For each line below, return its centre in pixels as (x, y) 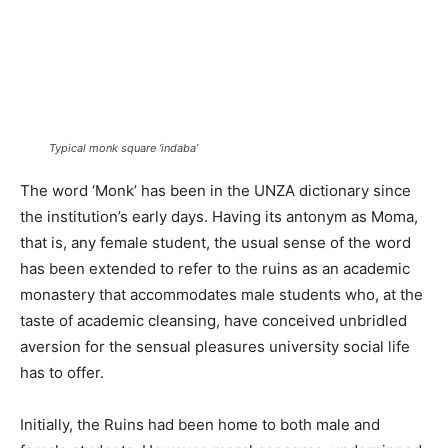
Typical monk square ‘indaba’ (123, 147)
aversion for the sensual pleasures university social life (215, 346)
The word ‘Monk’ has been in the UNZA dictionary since (215, 190)
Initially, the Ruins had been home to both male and (200, 424)
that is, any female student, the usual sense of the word (215, 242)
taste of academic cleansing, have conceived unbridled (213, 320)
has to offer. (62, 372)
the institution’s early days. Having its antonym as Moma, (219, 216)
